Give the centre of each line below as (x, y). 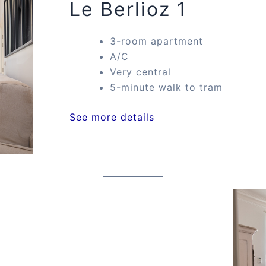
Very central (141, 72)
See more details (112, 117)
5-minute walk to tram (167, 88)
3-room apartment (157, 41)
